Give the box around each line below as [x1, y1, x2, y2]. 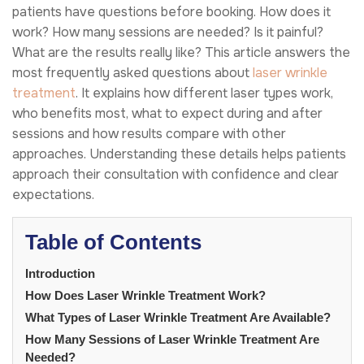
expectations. [12, 185, 94, 203]
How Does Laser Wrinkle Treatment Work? [25, 288, 266, 302]
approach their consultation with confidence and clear [12, 165, 339, 183]
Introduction [25, 266, 95, 280]
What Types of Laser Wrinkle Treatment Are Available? [25, 310, 331, 324]
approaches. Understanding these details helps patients [12, 145, 346, 162]
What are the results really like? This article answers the [12, 43, 350, 61]
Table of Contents [25, 229, 201, 254]
